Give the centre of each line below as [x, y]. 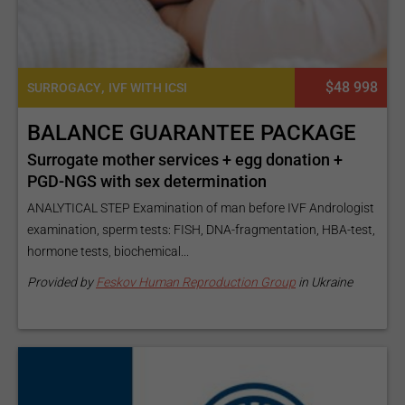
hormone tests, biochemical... [108, 252]
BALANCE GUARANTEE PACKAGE [192, 133]
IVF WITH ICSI [148, 88]
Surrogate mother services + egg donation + [185, 160]
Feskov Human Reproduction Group [196, 283]
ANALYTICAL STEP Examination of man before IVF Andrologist [201, 208]
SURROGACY [64, 88]
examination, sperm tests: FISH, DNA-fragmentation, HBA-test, [201, 230]
